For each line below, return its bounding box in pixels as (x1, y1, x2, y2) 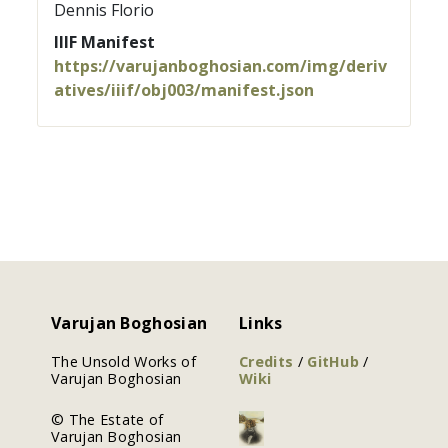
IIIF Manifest (54, 31, 156, 53)
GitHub (307, 352, 364, 372)
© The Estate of (50, 410, 164, 430)
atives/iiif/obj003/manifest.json (54, 79, 315, 101)
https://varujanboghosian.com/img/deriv (54, 55, 388, 77)
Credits (239, 352, 298, 372)
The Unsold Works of (50, 352, 196, 372)
